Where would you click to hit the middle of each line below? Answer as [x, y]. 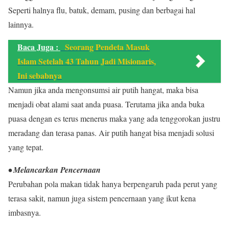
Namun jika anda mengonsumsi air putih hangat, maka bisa [103, 90]
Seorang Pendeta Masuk [107, 47]
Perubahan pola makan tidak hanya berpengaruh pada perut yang [113, 184]
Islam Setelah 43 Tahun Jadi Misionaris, [87, 61]
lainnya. [21, 24]
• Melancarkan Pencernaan [54, 170]
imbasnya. [25, 212]
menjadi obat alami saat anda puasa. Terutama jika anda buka [106, 104]
